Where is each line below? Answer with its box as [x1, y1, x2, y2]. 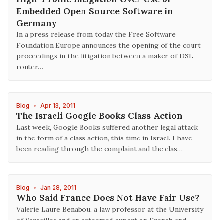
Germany [16, 17, 57, 28]
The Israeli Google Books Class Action [16, 110, 183, 121]
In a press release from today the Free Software [16, 30, 176, 39]
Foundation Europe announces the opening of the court [16, 41, 201, 50]
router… [16, 62, 43, 71]
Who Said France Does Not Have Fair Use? [16, 192, 199, 203]
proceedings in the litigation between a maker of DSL [16, 52, 193, 60]
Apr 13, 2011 [40, 102, 75, 109]
